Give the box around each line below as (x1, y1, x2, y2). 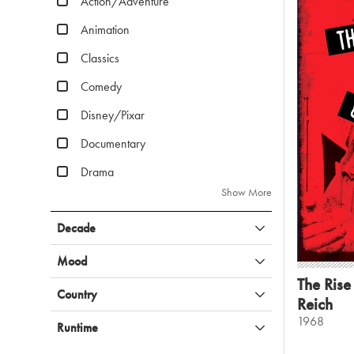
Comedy (81, 78, 122, 95)
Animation (81, 21, 130, 38)
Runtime (57, 319, 98, 336)
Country (57, 286, 97, 303)
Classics (81, 50, 119, 66)
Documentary (81, 135, 145, 152)
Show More (221, 185, 272, 199)
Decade (57, 220, 96, 236)
